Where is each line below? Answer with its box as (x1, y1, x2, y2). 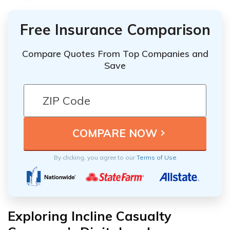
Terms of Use (136, 153, 177, 161)
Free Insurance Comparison (20, 20, 210, 39)
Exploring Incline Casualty (8, 207, 171, 224)
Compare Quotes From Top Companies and (22, 47, 208, 60)
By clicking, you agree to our (53, 153, 137, 161)
